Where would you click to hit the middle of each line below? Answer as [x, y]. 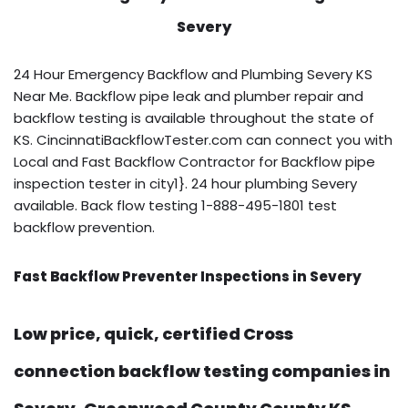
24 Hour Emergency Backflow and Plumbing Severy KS [193, 74]
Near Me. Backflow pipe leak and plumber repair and [189, 96]
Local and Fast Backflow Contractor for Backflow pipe [194, 161]
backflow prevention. [84, 227]
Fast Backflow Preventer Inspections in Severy [188, 276]
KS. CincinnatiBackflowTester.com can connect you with [203, 139]
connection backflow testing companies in [202, 371]
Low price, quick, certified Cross [153, 333]
